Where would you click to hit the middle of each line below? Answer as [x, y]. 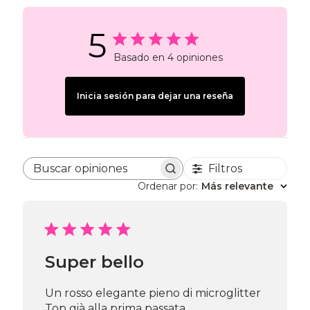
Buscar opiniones [149, 174]
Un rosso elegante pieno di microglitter [153, 293]
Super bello [95, 262]
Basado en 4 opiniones [168, 57]
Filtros [226, 168]
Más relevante [237, 186]
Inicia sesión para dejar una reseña [155, 96]
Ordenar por [166, 186]
